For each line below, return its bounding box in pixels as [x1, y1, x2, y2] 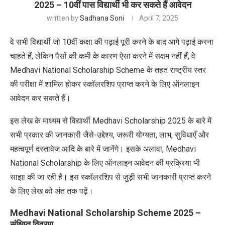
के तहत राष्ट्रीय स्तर [145, 65, 206, 75]
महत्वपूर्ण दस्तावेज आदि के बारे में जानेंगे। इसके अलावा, [10, 144, 166, 154]
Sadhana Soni [80, 14, 124, 22]
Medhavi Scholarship [92, 116, 166, 126]
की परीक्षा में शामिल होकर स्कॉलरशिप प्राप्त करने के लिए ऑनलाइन [10, 79, 199, 89]
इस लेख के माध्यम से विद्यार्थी [10, 116, 92, 126]
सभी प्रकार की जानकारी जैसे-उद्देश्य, [10, 130, 117, 140]
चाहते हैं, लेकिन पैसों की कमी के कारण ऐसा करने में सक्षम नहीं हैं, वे [10, 51, 195, 61]
